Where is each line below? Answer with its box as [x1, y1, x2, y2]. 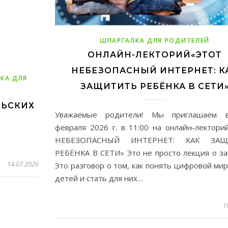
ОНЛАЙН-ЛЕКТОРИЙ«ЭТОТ [88, 49, 222, 60]
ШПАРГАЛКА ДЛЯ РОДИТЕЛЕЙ [99, 36, 210, 45]
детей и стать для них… [55, 173, 143, 183]
